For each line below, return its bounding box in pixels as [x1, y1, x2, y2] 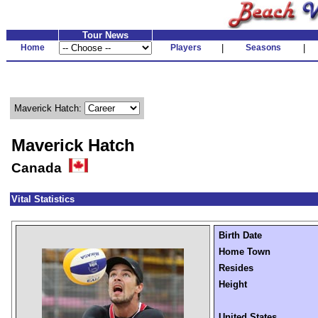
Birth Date [219, 230, 262, 241]
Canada [11, 160, 69, 175]
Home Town [219, 246, 270, 257]
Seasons [245, 43, 281, 53]
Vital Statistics [11, 194, 75, 204]
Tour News [82, 30, 128, 40]
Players [170, 43, 202, 53]
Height [219, 279, 247, 290]
